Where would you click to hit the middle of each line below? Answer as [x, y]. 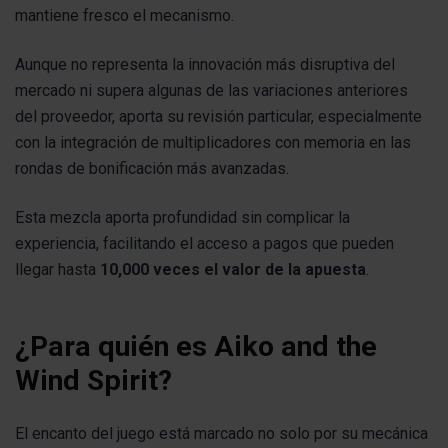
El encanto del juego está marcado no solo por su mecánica [221, 433]
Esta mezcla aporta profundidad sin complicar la [182, 218]
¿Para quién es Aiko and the [196, 346]
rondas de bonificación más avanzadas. [152, 168]
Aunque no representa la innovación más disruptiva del [205, 64]
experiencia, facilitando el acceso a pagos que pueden [204, 244]
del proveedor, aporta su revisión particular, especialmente [218, 116]
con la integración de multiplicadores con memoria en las [213, 142]
